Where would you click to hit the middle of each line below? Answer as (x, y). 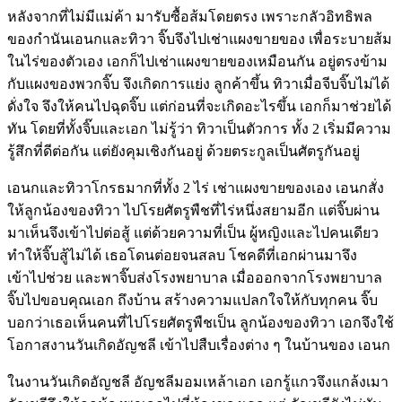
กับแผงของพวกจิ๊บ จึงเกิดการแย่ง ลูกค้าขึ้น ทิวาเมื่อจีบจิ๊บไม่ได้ (198, 83)
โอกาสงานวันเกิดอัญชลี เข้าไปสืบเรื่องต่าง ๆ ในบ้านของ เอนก (199, 345)
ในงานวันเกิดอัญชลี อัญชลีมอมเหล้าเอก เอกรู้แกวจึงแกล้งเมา (198, 381)
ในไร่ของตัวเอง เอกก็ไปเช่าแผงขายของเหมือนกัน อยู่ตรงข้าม (197, 61)
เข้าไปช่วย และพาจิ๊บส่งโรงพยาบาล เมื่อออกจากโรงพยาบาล (195, 277)
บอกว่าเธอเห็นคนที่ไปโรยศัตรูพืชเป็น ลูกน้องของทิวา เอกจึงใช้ (201, 322)
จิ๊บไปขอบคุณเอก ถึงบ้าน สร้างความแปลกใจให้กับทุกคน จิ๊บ (192, 300)
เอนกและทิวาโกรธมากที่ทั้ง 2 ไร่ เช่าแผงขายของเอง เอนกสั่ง (196, 188)
